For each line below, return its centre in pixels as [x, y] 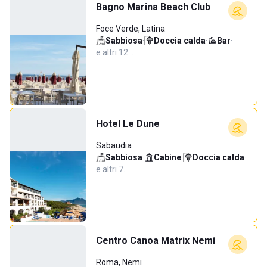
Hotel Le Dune [128, 124]
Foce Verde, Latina [131, 29]
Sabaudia [114, 145]
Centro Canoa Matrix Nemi [156, 240]
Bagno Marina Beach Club [153, 7]
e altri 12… [115, 52]
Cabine [167, 157]
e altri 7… [112, 169]
